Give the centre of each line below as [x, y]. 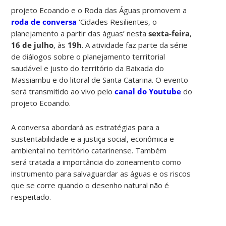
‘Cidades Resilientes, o [117, 21]
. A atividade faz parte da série [135, 45]
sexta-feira [169, 33]
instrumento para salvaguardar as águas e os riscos [101, 173]
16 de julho [33, 45]
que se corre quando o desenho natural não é [90, 185]
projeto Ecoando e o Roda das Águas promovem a [99, 10]
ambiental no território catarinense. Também [89, 150]
